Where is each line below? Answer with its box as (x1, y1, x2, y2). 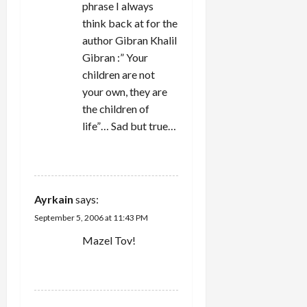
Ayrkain (34, 192, 73, 206)
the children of (82, 101, 149, 115)
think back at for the (82, 16, 177, 29)
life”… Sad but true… (82, 119, 176, 132)
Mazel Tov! (82, 233, 136, 247)
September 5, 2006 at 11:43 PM (34, 212, 148, 223)
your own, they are (82, 84, 167, 98)
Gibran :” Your (82, 50, 148, 64)
